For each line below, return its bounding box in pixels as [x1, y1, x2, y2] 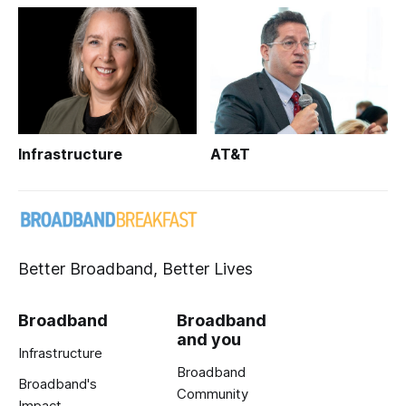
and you [177, 330, 241, 350]
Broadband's [18, 375, 97, 393]
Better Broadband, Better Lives [18, 259, 253, 279]
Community [177, 385, 248, 403]
